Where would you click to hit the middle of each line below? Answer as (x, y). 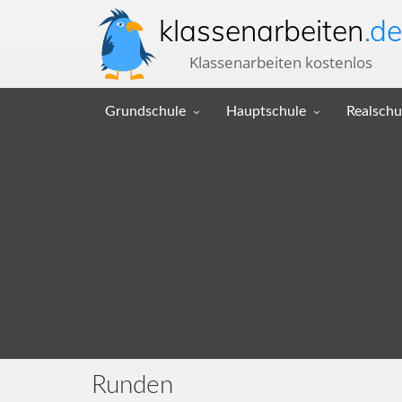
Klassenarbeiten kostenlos (280, 62)
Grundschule (145, 111)
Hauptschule (266, 111)
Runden (132, 385)
